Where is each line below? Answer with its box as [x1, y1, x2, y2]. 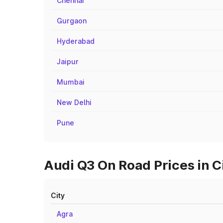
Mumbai [57, 78, 85, 86]
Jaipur [57, 57, 79, 66]
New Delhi [57, 98, 92, 107]
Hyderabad [57, 37, 95, 45]
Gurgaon [57, 16, 87, 25]
